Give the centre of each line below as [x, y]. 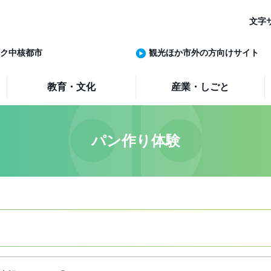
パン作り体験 [135, 141]
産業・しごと [201, 87]
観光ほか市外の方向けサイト [204, 53]
